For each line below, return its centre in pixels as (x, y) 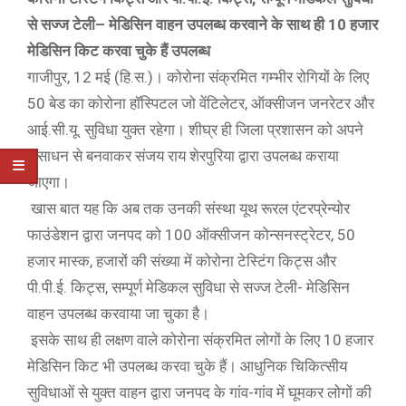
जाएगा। (50, 182)
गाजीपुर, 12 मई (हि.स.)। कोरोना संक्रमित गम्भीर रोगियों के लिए (198, 77)
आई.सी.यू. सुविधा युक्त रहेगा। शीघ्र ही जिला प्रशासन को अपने (195, 130)
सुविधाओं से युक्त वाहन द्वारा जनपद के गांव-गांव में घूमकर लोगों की (199, 392)
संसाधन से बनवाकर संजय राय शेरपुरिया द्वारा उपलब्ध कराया (183, 156)
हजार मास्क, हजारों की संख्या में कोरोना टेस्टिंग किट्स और (182, 261)
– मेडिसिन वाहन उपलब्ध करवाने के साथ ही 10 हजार (237, 24)
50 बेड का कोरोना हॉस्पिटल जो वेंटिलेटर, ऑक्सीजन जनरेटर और (201, 103)
